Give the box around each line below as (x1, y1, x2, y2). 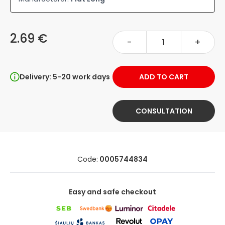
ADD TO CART (139, 72, 188, 82)
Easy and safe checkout (69, 187, 156, 197)
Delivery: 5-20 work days (20, 72, 110, 82)
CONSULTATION (135, 106, 192, 116)
